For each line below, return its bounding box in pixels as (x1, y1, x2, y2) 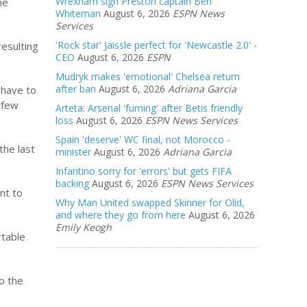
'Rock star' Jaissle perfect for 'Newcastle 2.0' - (56, 38, 257, 51)
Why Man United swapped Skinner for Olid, (56, 196, 245, 209)
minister (56, 145, 91, 158)
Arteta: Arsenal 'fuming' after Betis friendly (56, 101, 243, 114)
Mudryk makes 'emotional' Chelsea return (56, 70, 240, 83)
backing (56, 177, 89, 190)
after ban (56, 82, 96, 95)
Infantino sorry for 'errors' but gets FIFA (56, 164, 232, 177)
